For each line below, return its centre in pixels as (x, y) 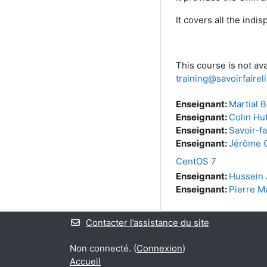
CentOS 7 (196, 161)
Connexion (159, 248)
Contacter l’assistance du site (147, 223)
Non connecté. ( (103, 248)
